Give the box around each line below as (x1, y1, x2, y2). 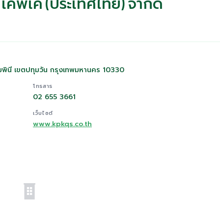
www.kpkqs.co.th (33, 119, 92, 129)
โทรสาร (33, 82, 53, 90)
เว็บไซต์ (33, 109, 53, 117)
